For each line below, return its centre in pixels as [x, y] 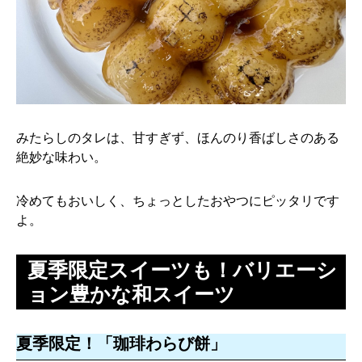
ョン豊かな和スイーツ [131, 294]
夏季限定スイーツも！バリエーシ [182, 270]
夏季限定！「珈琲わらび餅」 [121, 343]
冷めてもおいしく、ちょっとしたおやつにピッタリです [178, 201]
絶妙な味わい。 [61, 157]
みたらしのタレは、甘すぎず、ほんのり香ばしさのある [178, 138]
